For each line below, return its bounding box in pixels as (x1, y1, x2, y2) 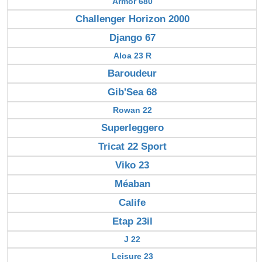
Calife (119, 196, 146, 208)
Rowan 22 (112, 105, 152, 115)
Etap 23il (112, 215, 153, 227)
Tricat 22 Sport (98, 140, 167, 152)
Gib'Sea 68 (108, 86, 157, 98)
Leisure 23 (111, 251, 153, 261)
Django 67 (109, 32, 156, 43)
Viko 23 (115, 159, 149, 171)
